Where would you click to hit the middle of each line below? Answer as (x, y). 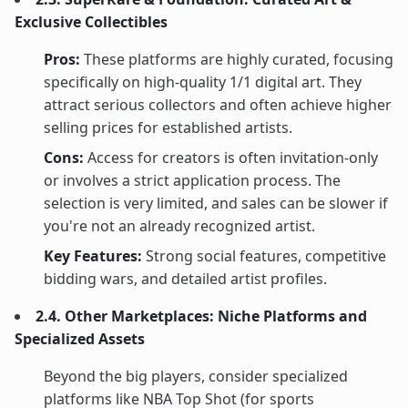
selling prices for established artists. (168, 127)
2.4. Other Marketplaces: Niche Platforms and (201, 316)
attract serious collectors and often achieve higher (218, 104)
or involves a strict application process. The (192, 180)
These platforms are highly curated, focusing (237, 59)
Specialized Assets (80, 338)
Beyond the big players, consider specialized (196, 376)
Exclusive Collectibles (91, 21)
